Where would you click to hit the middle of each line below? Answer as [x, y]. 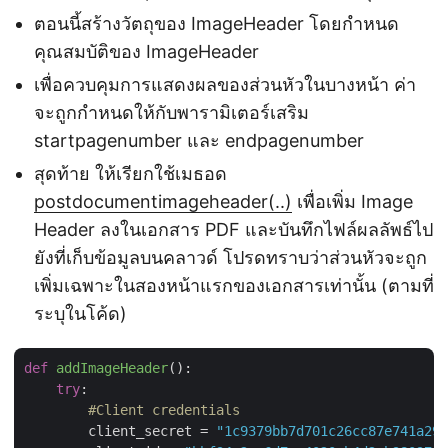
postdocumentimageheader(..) [163, 201]
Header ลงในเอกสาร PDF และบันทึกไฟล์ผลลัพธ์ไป [233, 229]
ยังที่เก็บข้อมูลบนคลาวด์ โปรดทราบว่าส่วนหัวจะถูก [230, 257]
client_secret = [120, 430]
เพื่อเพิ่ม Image [352, 201]
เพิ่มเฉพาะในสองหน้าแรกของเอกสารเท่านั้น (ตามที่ [234, 285]
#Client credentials [164, 409]
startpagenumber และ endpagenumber [199, 140]
